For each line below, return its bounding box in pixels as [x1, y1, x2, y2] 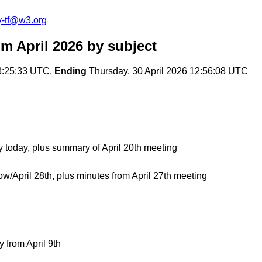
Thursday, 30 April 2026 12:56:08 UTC [87, 66, 248, 77]
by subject [83, 38, 157, 54]
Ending [54, 66, 87, 77]
